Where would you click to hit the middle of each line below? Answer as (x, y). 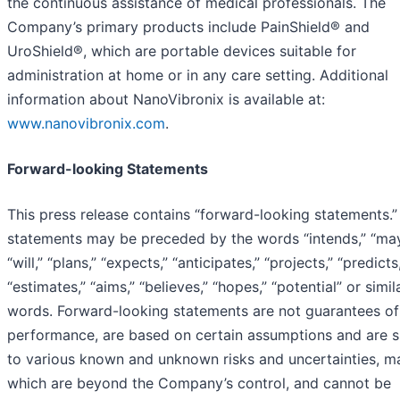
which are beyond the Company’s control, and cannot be (199, 383)
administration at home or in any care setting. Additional (198, 75)
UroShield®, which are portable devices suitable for (182, 51)
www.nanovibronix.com (86, 124)
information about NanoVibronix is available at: (166, 100)
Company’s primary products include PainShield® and (188, 27)
